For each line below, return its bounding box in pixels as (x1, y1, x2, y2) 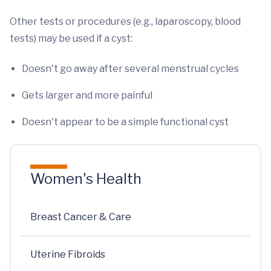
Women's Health (30, 170, 142, 188)
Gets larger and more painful (22, 90, 152, 101)
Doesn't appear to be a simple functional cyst (22, 116, 229, 128)
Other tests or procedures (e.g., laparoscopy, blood (10, 16, 241, 27)
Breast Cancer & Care (30, 211, 131, 223)
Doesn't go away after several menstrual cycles (22, 63, 239, 74)
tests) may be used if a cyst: (10, 33, 132, 44)
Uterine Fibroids (30, 249, 105, 260)
